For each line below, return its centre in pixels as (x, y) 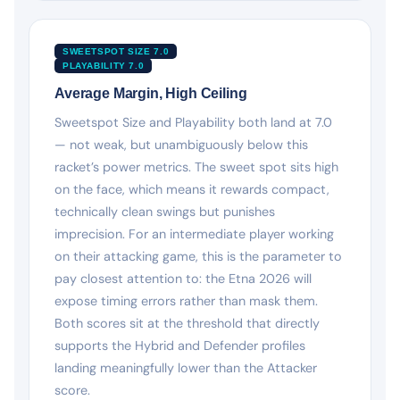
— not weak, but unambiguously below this (181, 144)
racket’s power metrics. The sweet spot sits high (196, 167)
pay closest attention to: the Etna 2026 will (183, 278)
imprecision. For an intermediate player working (194, 233)
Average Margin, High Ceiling (151, 93)
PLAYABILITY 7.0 (104, 65)
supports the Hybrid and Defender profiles (180, 345)
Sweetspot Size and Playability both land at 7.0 (193, 122)
